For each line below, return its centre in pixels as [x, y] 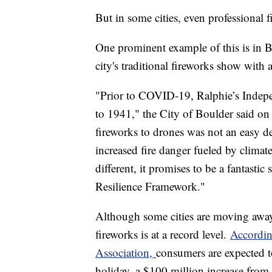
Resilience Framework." [150, 186]
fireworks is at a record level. [163, 234]
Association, [126, 253]
